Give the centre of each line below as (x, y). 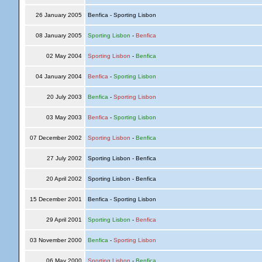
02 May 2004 (64, 56)
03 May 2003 (64, 117)
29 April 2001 (64, 220)
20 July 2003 (64, 97)
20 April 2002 (64, 179)
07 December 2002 (56, 138)
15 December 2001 (56, 199)
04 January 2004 (58, 76)
